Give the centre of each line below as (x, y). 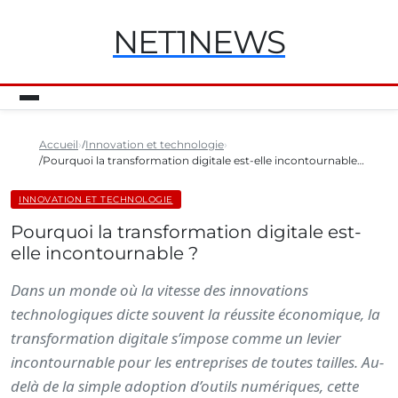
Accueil (59, 144)
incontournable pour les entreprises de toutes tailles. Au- (197, 362)
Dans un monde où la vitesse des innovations (159, 290)
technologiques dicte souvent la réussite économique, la (195, 314)
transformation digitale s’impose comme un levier (176, 338)
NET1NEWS (199, 42)
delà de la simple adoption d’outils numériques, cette (185, 386)
